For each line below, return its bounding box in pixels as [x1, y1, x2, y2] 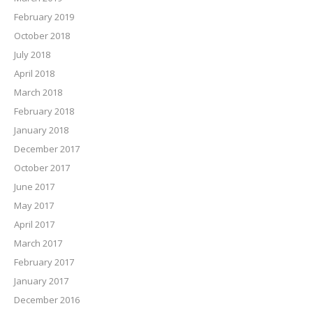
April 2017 [14, 218, 54, 231]
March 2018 [14, 86, 62, 99]
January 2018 [14, 124, 68, 137]
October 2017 [14, 161, 70, 175]
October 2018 [14, 29, 70, 43]
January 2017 [14, 275, 68, 288]
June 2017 [14, 180, 54, 194]
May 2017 [14, 199, 54, 212]
